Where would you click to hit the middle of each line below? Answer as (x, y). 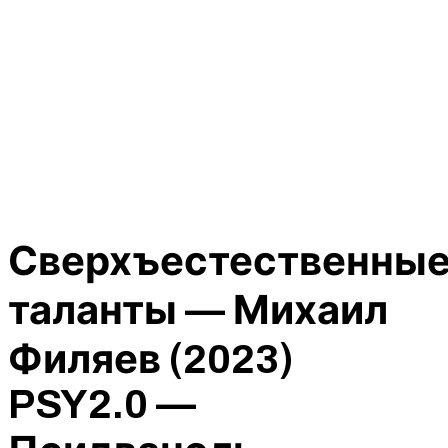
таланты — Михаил (198, 311)
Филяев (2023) (150, 360)
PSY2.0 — (102, 405)
